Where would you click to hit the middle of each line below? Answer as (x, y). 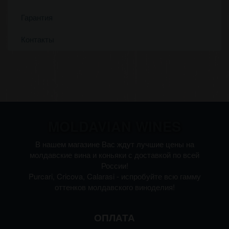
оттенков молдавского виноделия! (114, 187)
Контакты (38, 39)
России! (114, 165)
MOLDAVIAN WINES (114, 126)
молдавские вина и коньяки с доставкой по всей (114, 155)
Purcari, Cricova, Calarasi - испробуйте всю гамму (114, 176)
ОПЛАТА (114, 217)
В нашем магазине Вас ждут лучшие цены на (114, 144)
